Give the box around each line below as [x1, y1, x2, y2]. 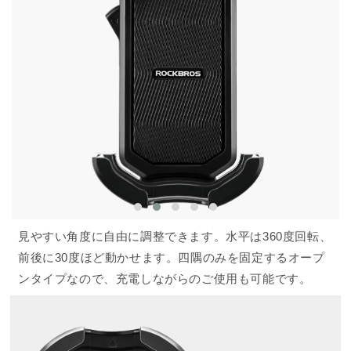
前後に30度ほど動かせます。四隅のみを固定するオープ [18, 251, 325, 265]
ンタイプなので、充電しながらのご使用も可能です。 [18, 272, 312, 286]
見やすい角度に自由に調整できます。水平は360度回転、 [18, 230, 332, 244]
